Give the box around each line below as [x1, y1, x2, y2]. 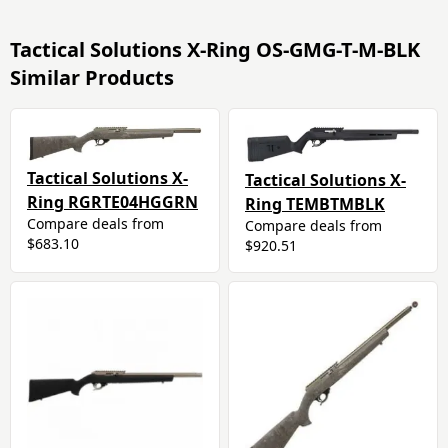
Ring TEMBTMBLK [245, 193, 385, 216]
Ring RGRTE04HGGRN [27, 191, 198, 214]
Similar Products [10, 63, 174, 91]
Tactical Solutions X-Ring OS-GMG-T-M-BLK [10, 35, 420, 63]
